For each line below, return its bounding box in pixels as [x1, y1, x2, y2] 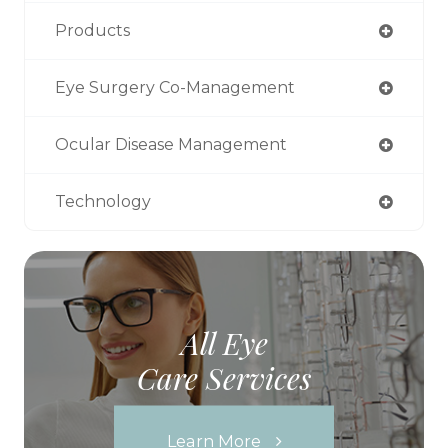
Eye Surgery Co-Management [55, 78, 295, 98]
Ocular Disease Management [55, 135, 287, 155]
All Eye [180, 322, 268, 363]
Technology [55, 192, 151, 212]
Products [55, 21, 130, 41]
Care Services [137, 357, 311, 398]
